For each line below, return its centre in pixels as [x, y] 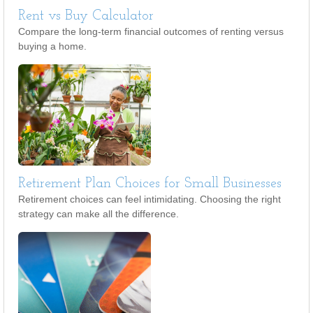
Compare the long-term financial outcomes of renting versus [151, 31]
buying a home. [52, 46]
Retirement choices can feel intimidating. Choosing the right [150, 199]
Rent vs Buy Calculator [86, 16]
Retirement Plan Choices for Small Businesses [150, 184]
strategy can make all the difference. [99, 214]
